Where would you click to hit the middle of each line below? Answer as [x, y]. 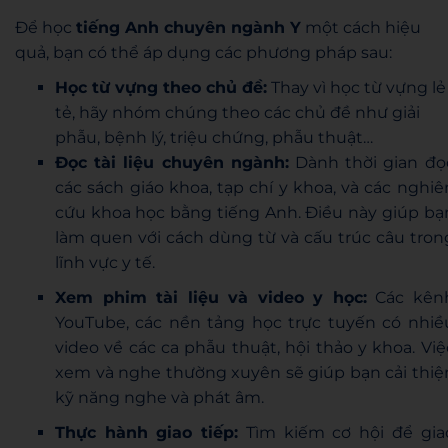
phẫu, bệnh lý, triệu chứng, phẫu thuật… [214, 137]
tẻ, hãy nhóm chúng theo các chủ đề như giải [237, 112]
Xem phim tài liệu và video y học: [211, 297]
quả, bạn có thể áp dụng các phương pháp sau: [203, 52]
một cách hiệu [361, 27]
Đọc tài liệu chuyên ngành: [172, 162]
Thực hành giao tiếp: [147, 432]
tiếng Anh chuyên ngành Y [188, 27]
